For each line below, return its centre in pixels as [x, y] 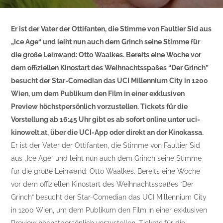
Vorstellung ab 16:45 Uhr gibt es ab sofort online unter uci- [106, 119]
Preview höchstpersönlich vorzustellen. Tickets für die [100, 107]
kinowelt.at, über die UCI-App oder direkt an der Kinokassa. [108, 132]
